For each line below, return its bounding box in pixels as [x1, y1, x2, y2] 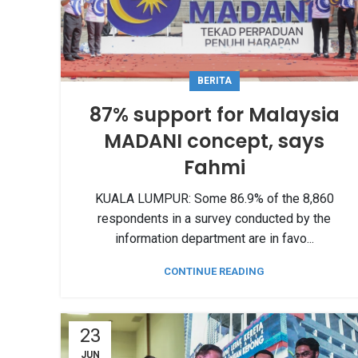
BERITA [197, 75, 232, 87]
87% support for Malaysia [89, 101, 340, 129]
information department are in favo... [114, 231, 314, 247]
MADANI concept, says [104, 128, 324, 155]
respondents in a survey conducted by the [97, 211, 331, 227]
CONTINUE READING [164, 265, 265, 278]
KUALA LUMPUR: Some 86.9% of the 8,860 [94, 191, 334, 207]
